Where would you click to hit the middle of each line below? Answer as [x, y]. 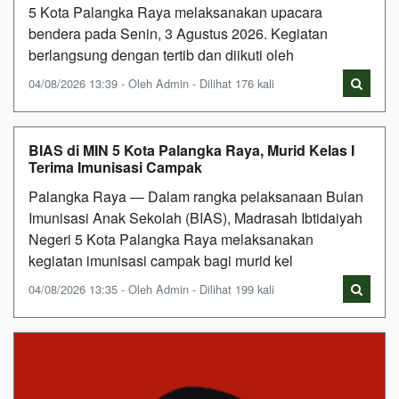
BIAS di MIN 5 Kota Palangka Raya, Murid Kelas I [191, 150]
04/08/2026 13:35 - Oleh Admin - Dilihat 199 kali [151, 289]
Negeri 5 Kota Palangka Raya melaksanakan [171, 239]
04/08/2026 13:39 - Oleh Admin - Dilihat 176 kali [151, 83]
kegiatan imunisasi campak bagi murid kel [161, 260]
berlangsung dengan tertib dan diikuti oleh [161, 54]
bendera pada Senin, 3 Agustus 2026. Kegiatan [178, 33]
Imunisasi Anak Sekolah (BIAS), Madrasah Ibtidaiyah [195, 217]
